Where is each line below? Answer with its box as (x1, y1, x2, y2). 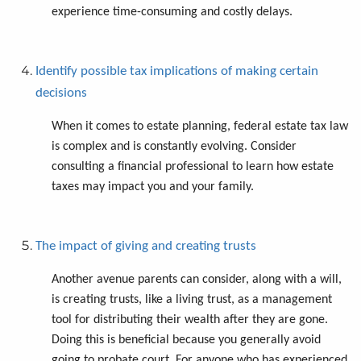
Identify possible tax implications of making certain (35, 64, 318, 78)
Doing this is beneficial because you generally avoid (52, 333, 321, 346)
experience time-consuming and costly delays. (52, 5, 293, 19)
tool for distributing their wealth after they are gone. (52, 313, 328, 326)
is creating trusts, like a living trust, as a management (52, 293, 332, 306)
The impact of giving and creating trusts (35, 239, 256, 253)
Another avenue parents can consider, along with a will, (52, 272, 342, 286)
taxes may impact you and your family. (52, 180, 254, 193)
